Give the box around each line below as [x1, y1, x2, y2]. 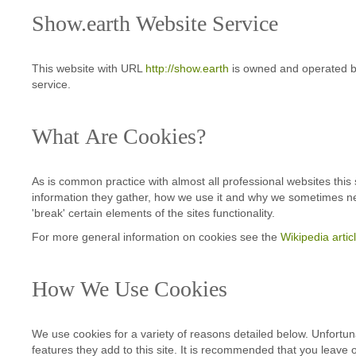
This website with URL [32, 61, 145, 75]
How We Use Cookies [32, 277, 227, 300]
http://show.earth [145, 61, 229, 75]
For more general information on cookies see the [32, 230, 281, 243]
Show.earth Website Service [32, 11, 278, 34]
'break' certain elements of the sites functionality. [32, 206, 275, 219]
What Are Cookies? [32, 124, 206, 147]
